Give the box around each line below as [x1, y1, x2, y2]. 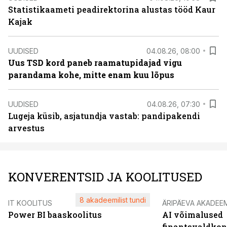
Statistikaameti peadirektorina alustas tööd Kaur [8, 4, 215, 15]
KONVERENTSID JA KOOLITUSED [8, 169, 202, 185]
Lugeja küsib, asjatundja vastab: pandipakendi [8, 110, 200, 121]
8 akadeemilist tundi [80, 196, 146, 204]
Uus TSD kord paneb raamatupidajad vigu [8, 57, 182, 68]
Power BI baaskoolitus [8, 209, 102, 220]
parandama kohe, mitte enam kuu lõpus [8, 69, 174, 80]
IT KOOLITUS [8, 199, 52, 207]
